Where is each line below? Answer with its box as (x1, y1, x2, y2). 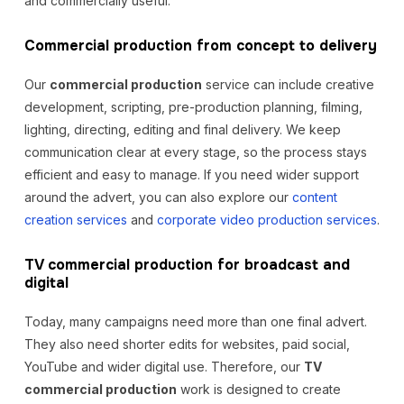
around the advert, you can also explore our (23, 189, 292, 205)
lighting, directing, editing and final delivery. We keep (23, 122, 341, 137)
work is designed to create (176, 381, 341, 397)
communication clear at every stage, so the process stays (23, 144, 367, 160)
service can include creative (201, 77, 374, 92)
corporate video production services (156, 212, 377, 227)
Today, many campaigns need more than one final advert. (23, 314, 367, 329)
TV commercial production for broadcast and (23, 255, 350, 274)
